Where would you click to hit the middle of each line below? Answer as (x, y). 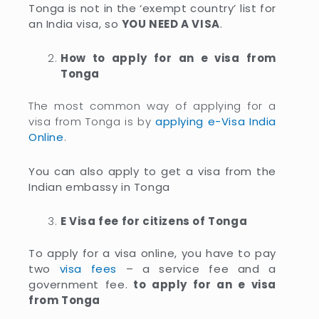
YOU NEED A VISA (171, 23)
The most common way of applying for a (152, 105)
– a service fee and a (197, 268)
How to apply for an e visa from (168, 58)
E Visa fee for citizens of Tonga (154, 221)
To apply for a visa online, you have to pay (152, 253)
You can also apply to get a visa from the (152, 171)
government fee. (78, 284)
